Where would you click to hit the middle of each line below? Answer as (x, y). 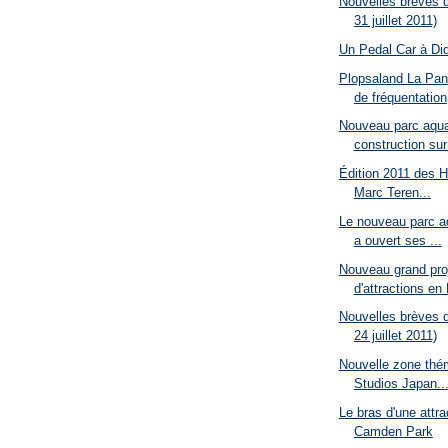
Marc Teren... (392, 193)
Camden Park (393, 431)
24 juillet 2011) (395, 336)
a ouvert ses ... (397, 240)
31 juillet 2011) (395, 21)
